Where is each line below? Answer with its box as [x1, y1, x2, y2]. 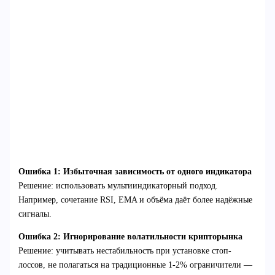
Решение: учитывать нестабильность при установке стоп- [18, 246, 231, 256]
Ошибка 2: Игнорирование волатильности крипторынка [18, 232, 242, 242]
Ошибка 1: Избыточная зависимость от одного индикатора [18, 167, 252, 177]
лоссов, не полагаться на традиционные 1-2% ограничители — [18, 260, 252, 270]
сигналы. [18, 209, 52, 219]
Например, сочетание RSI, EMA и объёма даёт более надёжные [18, 195, 252, 205]
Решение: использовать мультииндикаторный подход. [18, 181, 218, 191]
